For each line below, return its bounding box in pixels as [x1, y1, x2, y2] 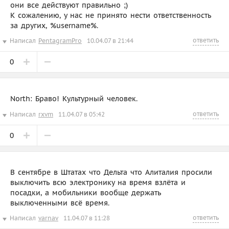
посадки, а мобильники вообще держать [10, 188, 161, 197]
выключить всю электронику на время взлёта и [10, 177, 186, 187]
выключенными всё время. [10, 198, 109, 208]
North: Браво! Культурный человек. [10, 94, 138, 103]
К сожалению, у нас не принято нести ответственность [10, 10, 211, 20]
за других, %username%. [10, 20, 98, 30]
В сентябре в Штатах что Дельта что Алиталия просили [10, 167, 212, 177]
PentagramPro [38, 36, 82, 44]
